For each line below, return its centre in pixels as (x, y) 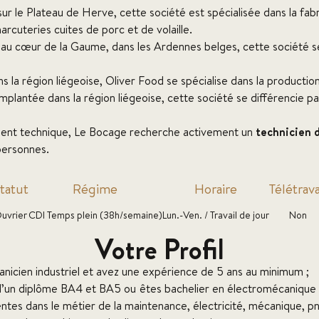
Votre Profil (159, 249)
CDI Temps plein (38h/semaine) (95, 215)
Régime (95, 188)
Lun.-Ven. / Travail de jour (215, 215)
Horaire (215, 188)
